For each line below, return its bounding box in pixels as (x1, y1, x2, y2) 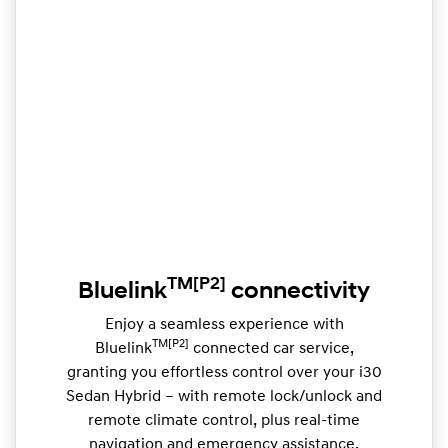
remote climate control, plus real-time (88, 413, 360, 430)
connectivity (226, 280, 370, 305)
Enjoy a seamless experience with (104, 317, 344, 334)
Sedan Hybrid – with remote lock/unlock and (66, 389, 382, 406)
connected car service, (188, 341, 354, 358)
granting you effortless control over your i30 (66, 365, 382, 382)
